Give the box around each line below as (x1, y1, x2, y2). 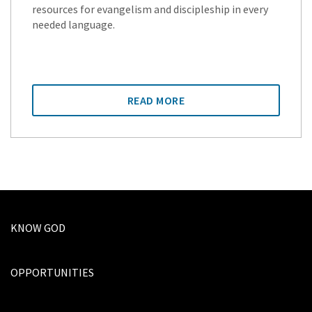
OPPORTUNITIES (10, 265, 94, 279)
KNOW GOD (10, 220, 65, 235)
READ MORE (127, 93, 185, 107)
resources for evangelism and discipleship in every (32, 1, 268, 16)
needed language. (32, 17, 115, 31)
